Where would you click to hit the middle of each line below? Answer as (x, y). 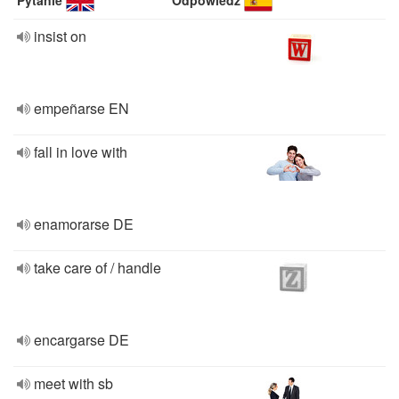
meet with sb (73, 383)
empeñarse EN (81, 108)
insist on (60, 36)
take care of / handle (98, 268)
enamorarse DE (84, 224)
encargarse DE (81, 340)
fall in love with (81, 152)
